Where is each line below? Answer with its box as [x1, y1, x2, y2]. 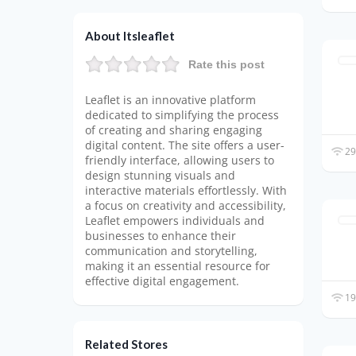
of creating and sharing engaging [85, 123, 262, 137]
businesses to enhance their [85, 229, 236, 243]
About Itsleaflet [85, 29, 175, 43]
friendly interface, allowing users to [85, 153, 274, 168]
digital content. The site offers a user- [85, 138, 284, 153]
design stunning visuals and [85, 168, 235, 183]
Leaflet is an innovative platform [85, 93, 256, 107]
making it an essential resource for [85, 259, 270, 273]
